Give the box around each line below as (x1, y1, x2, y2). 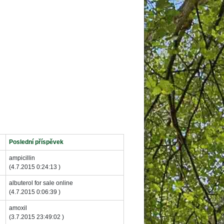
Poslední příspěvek (9, 138, 63, 145)
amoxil (9, 204, 27, 211)
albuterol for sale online (9, 179, 73, 186)
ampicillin (9, 154, 35, 161)
